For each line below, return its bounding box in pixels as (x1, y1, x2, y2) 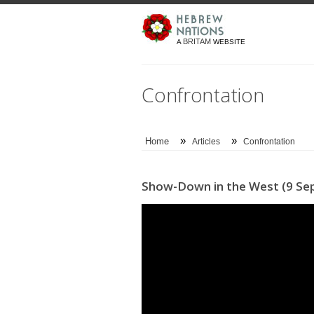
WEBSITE (211, 38, 245, 46)
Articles (192, 137, 220, 146)
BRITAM (183, 37, 211, 46)
